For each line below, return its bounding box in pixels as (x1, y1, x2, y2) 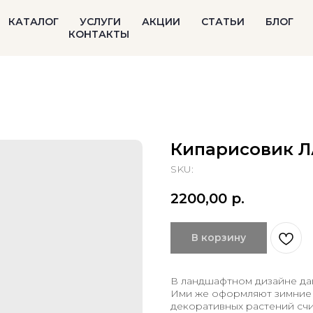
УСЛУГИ (79, 15, 121, 28)
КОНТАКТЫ (68, 28, 129, 41)
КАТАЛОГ (8, 15, 59, 28)
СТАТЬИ (201, 15, 245, 28)
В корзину (191, 231, 246, 244)
